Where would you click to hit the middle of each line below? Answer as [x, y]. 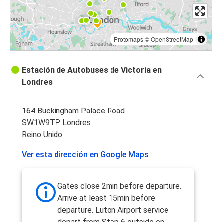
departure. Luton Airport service [113, 210]
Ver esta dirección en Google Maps [85, 155]
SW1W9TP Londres [56, 123]
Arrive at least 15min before [106, 198]
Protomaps [129, 39]
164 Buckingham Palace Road [73, 111]
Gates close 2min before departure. [119, 186]
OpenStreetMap [172, 39]
